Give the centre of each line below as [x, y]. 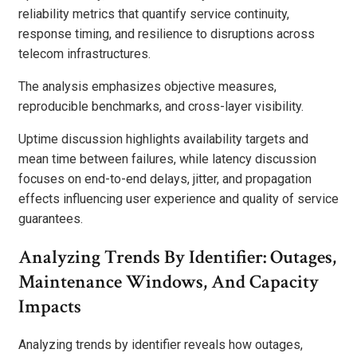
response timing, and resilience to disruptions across [167, 34]
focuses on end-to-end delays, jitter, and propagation [165, 179]
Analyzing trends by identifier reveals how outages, [161, 345]
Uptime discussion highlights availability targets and [163, 139]
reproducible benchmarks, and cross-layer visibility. [161, 107]
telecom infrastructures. [84, 54]
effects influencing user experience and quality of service [178, 199]
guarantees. [51, 219]
